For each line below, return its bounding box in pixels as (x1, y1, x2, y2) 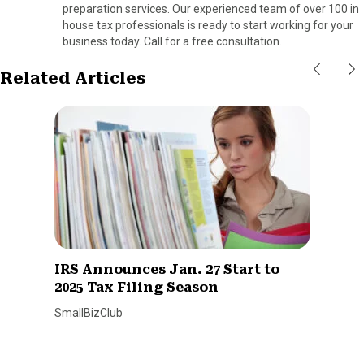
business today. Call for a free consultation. (63, 34, 282, 48)
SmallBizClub (54, 305, 123, 319)
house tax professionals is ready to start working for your (63, 18, 353, 32)
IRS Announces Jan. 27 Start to (54, 261, 279, 277)
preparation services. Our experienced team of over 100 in (63, 2, 359, 15)
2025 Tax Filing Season (54, 279, 219, 295)
